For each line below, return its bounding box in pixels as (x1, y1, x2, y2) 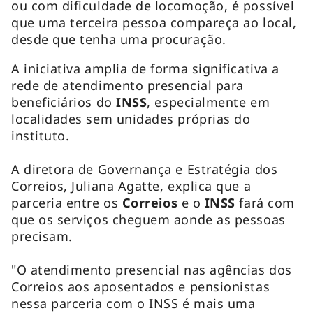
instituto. (11, 127, 70, 145)
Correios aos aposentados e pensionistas (11, 278, 270, 296)
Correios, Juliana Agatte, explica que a (11, 177, 252, 195)
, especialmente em (147, 94, 270, 111)
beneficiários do (11, 94, 117, 111)
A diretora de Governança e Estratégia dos (11, 161, 278, 178)
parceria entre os (11, 194, 122, 212)
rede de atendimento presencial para (11, 77, 244, 94)
